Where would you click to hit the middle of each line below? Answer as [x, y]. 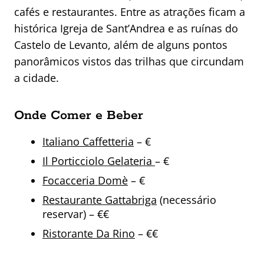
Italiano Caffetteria [88, 142]
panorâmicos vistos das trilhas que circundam [129, 62]
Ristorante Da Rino [89, 234]
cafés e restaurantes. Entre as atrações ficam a [130, 12]
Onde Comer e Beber [79, 116]
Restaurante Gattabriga [100, 200]
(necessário [187, 200]
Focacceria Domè [85, 181]
